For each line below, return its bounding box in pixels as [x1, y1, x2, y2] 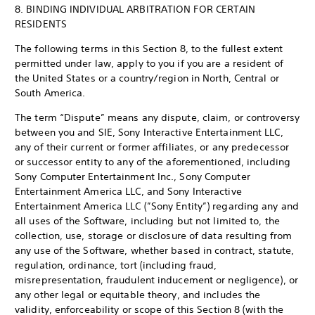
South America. [15, 86, 86, 99]
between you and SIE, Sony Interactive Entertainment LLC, [15, 126, 283, 139]
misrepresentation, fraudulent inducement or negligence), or [15, 274, 298, 286]
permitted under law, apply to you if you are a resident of [15, 57, 283, 70]
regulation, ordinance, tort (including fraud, [15, 259, 217, 271]
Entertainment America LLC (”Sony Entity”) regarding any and [15, 200, 299, 212]
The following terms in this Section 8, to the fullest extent [15, 42, 283, 55]
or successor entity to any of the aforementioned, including [15, 155, 290, 168]
